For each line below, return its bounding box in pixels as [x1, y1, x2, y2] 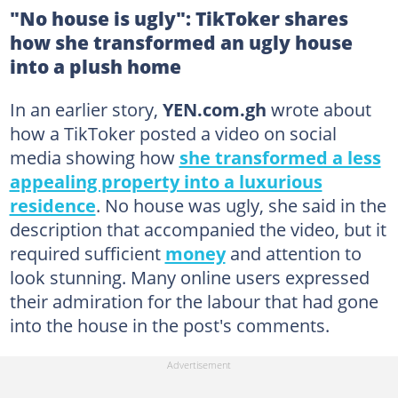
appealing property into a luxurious [9, 168, 322, 194]
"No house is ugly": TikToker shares [9, 5, 348, 31]
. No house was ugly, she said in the [95, 192, 386, 218]
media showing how [9, 144, 179, 170]
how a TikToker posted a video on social [9, 120, 337, 146]
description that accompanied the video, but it [9, 216, 386, 242]
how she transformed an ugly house [9, 29, 353, 55]
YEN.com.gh [162, 96, 267, 122]
